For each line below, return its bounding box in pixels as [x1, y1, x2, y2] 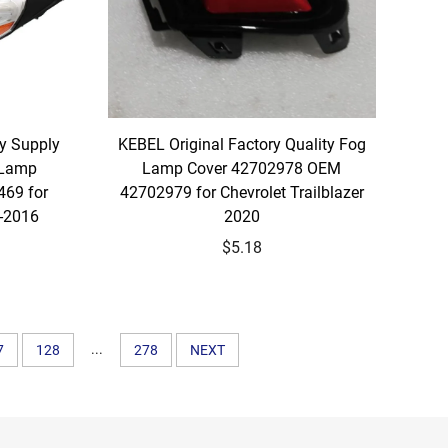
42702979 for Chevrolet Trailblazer [119, 183, 364, 203]
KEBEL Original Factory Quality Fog [117, 135, 366, 155]
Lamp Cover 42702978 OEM [142, 159, 342, 179]
